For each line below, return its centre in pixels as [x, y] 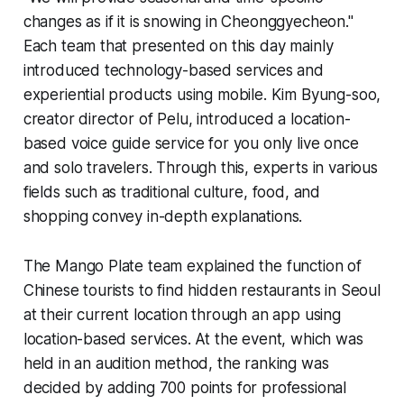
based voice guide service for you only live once [191, 143]
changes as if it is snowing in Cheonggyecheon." [188, 21]
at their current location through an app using [182, 314]
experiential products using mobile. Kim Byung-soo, [202, 94]
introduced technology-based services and [173, 70]
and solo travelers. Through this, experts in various [200, 167]
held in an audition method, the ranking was [176, 363]
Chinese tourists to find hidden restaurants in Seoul [202, 290]
